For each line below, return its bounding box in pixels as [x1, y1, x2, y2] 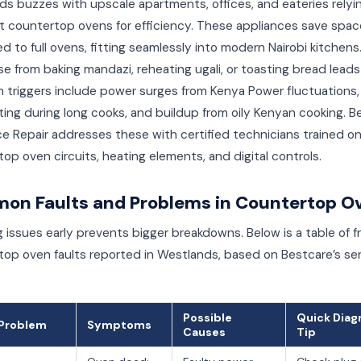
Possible [183, 310, 232, 325]
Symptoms [87, 317, 151, 332]
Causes [183, 325, 226, 339]
